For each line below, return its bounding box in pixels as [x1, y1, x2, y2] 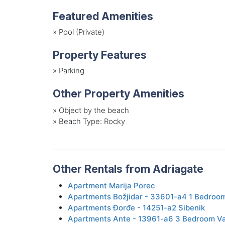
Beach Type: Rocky [58, 117, 125, 127]
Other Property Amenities [52, 87, 184, 100]
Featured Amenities [52, 10, 153, 23]
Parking [58, 65, 84, 75]
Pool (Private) [58, 27, 104, 37]
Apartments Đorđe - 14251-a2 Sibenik [67, 203, 205, 213]
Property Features [52, 48, 147, 62]
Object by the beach [58, 105, 129, 116]
